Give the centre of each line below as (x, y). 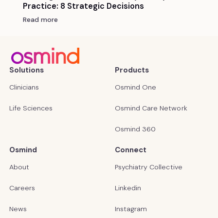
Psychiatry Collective (148, 167)
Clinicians (24, 87)
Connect (131, 150)
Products (132, 70)
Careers (22, 188)
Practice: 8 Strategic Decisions (83, 6)
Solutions (27, 70)
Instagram (131, 209)
